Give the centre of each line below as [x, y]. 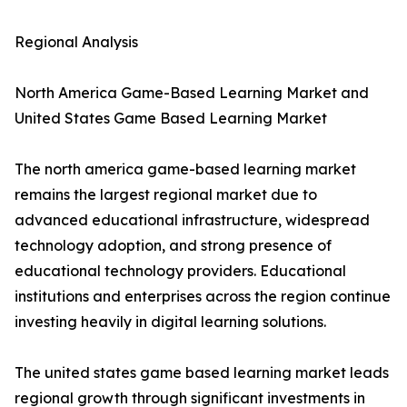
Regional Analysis [76, 42]
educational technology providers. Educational [180, 271]
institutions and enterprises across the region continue [203, 297]
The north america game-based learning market [185, 169]
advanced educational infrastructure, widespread [192, 220]
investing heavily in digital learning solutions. [170, 322]
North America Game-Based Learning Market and [192, 93]
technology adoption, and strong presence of [173, 246]
